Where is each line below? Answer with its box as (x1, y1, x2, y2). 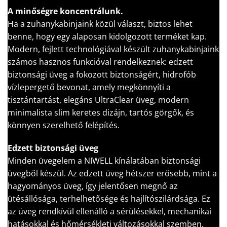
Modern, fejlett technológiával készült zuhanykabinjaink (8, 43, 219, 55)
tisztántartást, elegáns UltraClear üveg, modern (8, 94, 189, 105)
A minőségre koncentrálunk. (8, 5, 123, 17)
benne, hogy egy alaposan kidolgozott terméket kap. (8, 30, 207, 42)
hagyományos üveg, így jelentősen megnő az (8, 180, 178, 192)
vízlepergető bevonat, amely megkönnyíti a (8, 81, 171, 93)
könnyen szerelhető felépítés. (8, 119, 120, 131)
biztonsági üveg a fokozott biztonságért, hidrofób (8, 68, 196, 80)
